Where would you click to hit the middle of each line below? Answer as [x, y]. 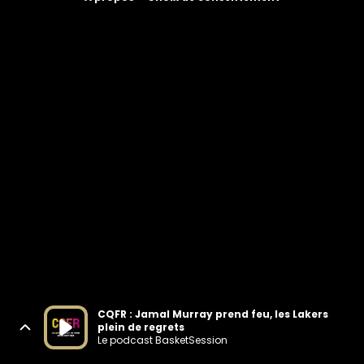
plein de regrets [141, 327]
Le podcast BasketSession [162, 340]
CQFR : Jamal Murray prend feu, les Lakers [213, 314]
